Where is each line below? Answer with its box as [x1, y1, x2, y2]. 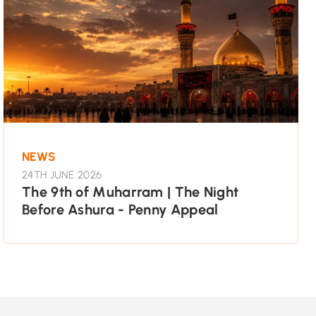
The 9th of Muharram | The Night [22, 183, 239, 200]
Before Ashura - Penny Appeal [22, 200, 219, 218]
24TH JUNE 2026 [22, 168, 102, 181]
